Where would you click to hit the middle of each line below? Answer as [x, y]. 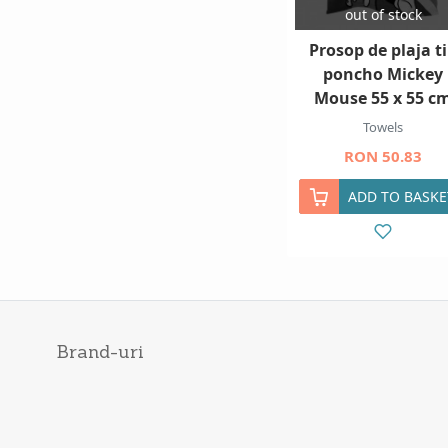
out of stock [383, 15]
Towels [383, 127]
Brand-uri [100, 351]
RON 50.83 [383, 156]
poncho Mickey [383, 74]
